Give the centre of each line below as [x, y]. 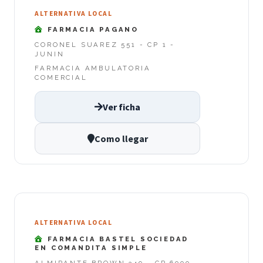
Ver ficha [122, 107]
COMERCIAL [61, 78]
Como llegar [121, 138]
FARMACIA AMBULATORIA [93, 68]
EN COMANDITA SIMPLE [91, 247]
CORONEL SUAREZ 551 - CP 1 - [105, 45]
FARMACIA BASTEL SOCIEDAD [117, 239]
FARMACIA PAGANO [92, 30]
